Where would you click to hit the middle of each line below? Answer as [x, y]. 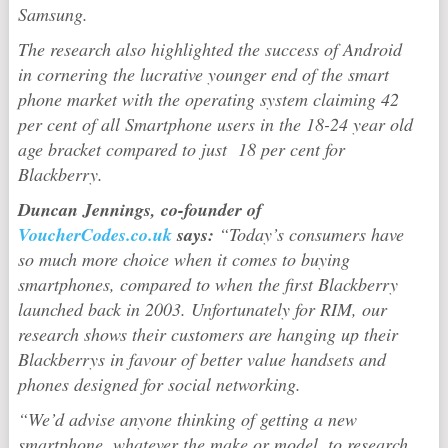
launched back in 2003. [104, 309]
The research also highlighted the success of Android [209, 49]
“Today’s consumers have [311, 234]
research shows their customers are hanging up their [207, 334]
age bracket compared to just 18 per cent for [181, 149]
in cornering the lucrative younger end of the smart [203, 74]
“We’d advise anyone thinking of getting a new [187, 419]
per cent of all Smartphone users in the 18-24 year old [215, 124]
